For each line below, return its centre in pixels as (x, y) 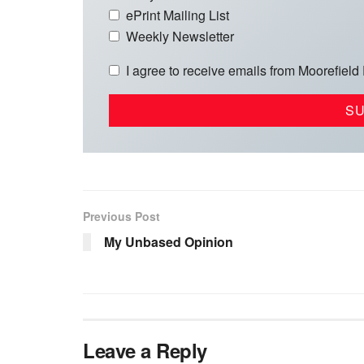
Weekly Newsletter (180, 36)
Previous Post (121, 216)
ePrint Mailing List (178, 15)
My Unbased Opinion (169, 241)
